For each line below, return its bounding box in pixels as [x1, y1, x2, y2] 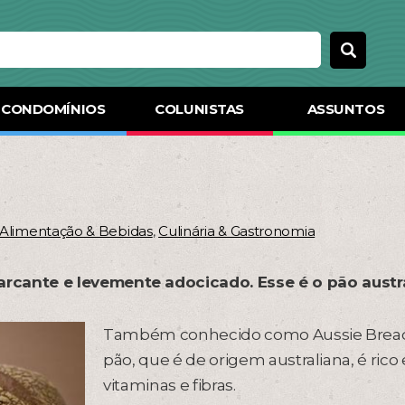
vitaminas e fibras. [103, 376, 236, 394]
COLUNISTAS [155, 100, 244, 118]
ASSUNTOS [306, 100, 385, 118]
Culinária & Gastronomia [158, 222, 316, 240]
